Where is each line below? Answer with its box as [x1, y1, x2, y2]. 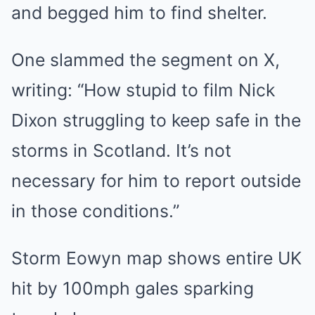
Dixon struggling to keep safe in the [11, 110, 301, 131]
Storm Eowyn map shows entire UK [11, 247, 302, 269]
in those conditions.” [11, 200, 179, 222]
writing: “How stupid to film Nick [11, 79, 275, 101]
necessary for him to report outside [11, 170, 301, 192]
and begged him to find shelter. [11, 2, 267, 24]
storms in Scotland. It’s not [11, 140, 231, 162]
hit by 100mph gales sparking [11, 278, 254, 300]
